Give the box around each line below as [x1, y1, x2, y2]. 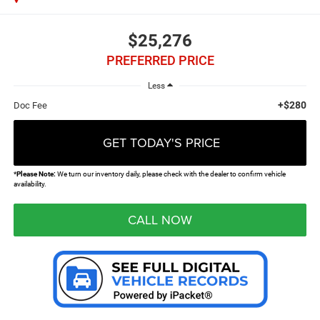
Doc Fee [13, 99, 47, 111]
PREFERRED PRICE [106, 52, 214, 68]
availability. [13, 179, 46, 189]
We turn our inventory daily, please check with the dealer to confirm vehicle [55, 169, 286, 179]
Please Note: [16, 169, 56, 179]
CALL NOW [128, 210, 192, 229]
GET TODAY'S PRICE [102, 133, 220, 151]
